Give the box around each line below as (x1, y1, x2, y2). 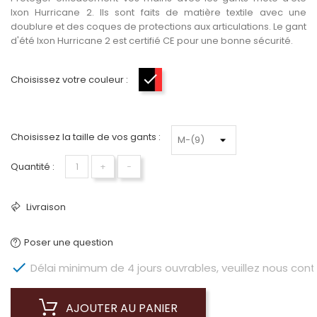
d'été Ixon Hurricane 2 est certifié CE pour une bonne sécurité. (11, 34, 293, 47)
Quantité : (11, 160, 54, 173)
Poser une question (24, 236, 113, 249)
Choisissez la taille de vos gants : (11, 130, 161, 144)
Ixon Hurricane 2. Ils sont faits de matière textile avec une (11, 6, 306, 19)
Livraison (24, 200, 66, 214)
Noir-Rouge (156, 76, 210, 90)
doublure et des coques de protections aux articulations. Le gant (11, 20, 306, 33)
